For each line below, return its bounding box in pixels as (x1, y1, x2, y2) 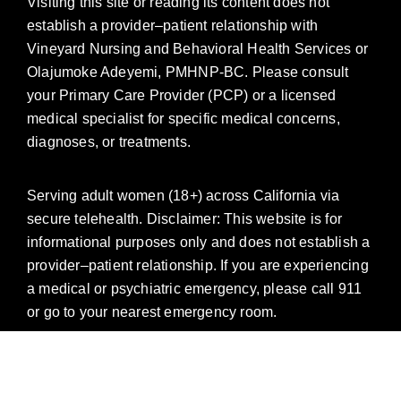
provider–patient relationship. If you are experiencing (27, 258, 369, 274)
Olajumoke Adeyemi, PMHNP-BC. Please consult (27, 64, 349, 81)
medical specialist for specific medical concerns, (27, 111, 340, 127)
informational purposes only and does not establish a (27, 235, 371, 251)
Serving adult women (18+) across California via (27, 188, 340, 204)
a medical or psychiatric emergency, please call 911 (27, 281, 363, 297)
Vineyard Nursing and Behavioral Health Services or (27, 41, 369, 57)
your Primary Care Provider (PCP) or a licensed (27, 88, 337, 104)
